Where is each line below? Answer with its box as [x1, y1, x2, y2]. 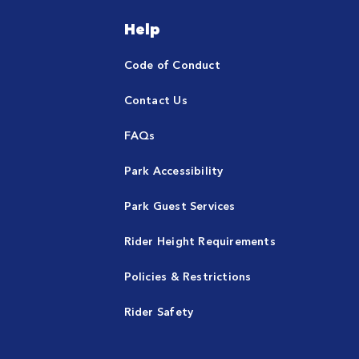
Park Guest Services [123, 197, 236, 213]
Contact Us [123, 91, 188, 107]
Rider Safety [123, 303, 194, 319]
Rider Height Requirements [123, 232, 276, 248]
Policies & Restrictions [123, 268, 252, 284]
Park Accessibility [123, 162, 224, 178]
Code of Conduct [123, 56, 220, 72]
